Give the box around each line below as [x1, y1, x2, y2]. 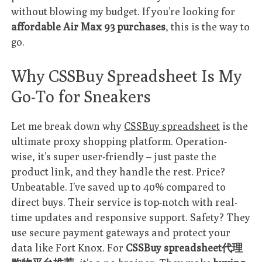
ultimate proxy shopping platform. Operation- [11, 135, 227, 147]
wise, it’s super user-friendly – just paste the [11, 150, 217, 163]
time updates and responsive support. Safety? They [11, 211, 251, 223]
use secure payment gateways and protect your [11, 226, 231, 239]
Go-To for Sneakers [11, 86, 151, 106]
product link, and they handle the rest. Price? [11, 165, 226, 178]
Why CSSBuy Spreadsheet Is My [11, 65, 242, 85]
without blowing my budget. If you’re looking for [11, 5, 236, 18]
